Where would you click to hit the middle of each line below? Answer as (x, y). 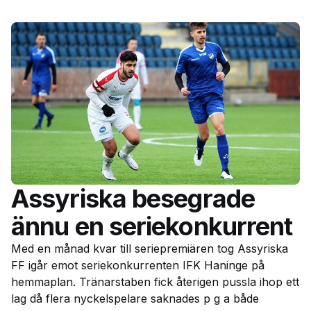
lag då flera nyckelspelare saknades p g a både (135, 298)
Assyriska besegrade (133, 198)
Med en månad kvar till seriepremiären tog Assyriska (150, 248)
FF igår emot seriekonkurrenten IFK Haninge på (138, 265)
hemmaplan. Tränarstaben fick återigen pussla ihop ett (155, 281)
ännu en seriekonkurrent (152, 226)
